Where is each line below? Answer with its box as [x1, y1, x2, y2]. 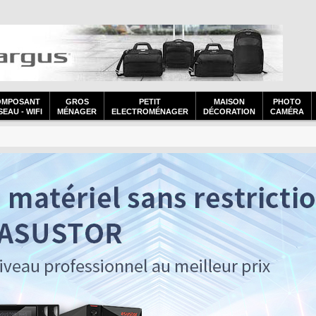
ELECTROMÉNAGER [111, 107, 188, 116]
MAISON [214, 97, 245, 106]
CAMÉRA [270, 107, 304, 116]
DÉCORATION [203, 107, 255, 116]
